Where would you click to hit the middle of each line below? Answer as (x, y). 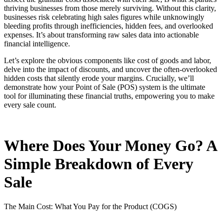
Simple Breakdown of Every (99, 164)
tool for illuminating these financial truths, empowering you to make (109, 96)
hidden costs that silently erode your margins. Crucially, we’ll (99, 78)
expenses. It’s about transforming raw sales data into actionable (101, 35)
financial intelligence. (37, 43)
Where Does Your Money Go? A (110, 146)
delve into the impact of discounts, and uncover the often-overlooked (110, 69)
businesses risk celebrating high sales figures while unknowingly (104, 17)
